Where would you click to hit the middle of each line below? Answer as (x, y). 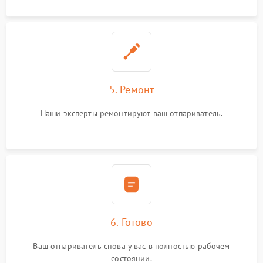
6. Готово (131, 222)
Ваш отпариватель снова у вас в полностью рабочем (131, 246)
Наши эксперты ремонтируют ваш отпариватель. (131, 113)
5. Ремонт (131, 90)
